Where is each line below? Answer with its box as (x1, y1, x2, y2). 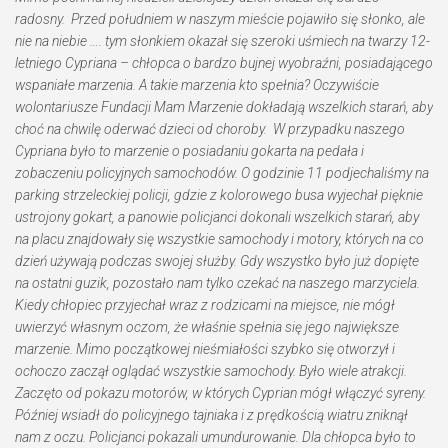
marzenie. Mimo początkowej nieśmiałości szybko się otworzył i (15, 341, 395, 357)
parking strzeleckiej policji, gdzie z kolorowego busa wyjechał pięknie (15, 187, 423, 203)
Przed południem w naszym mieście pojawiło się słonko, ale (71, 11, 425, 27)
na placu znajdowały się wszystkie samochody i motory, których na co (15, 231, 424, 247)
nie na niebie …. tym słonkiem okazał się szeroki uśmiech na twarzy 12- (15, 33, 430, 49)
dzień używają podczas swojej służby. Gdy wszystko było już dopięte (15, 253, 419, 269)
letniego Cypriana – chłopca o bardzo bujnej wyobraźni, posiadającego (15, 55, 433, 71)
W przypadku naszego (273, 121, 405, 137)
